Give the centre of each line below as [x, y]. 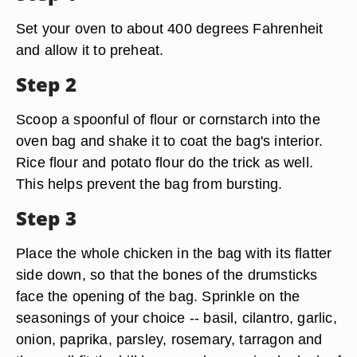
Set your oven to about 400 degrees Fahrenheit [170, 28]
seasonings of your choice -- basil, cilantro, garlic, [177, 318]
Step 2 [46, 84]
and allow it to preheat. [90, 50]
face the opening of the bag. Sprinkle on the [158, 296]
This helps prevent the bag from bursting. [149, 184]
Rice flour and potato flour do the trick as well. [165, 162]
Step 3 [46, 218]
